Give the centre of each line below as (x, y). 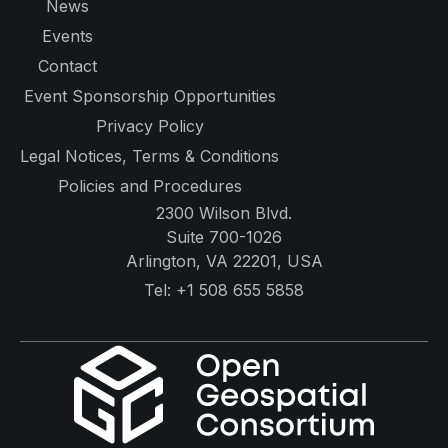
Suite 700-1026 (224, 236)
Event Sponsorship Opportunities (149, 95)
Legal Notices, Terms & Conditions (149, 155)
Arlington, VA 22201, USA (224, 260)
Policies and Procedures (149, 185)
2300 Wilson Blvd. (224, 212)
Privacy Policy (149, 125)
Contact (67, 65)
